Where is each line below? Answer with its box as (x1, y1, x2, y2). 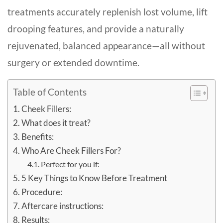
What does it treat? (21, 117, 91, 128)
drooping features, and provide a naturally (7, 23, 184, 34)
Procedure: (21, 187, 64, 197)
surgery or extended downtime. (7, 57, 139, 68)
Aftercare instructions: (21, 201, 104, 211)
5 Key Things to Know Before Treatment (21, 173, 168, 183)
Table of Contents (13, 86, 87, 98)
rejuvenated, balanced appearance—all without (7, 40, 205, 51)
